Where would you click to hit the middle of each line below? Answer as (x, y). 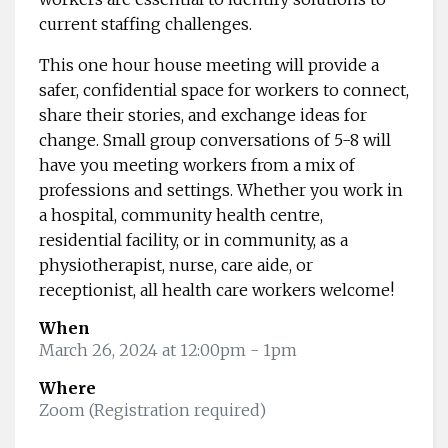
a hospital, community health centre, (181, 214)
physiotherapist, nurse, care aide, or (176, 264)
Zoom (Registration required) (152, 409)
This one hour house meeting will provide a (209, 64)
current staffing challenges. (147, 23)
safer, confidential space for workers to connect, (224, 89)
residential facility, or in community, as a (193, 239)
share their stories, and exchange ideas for (203, 114)
